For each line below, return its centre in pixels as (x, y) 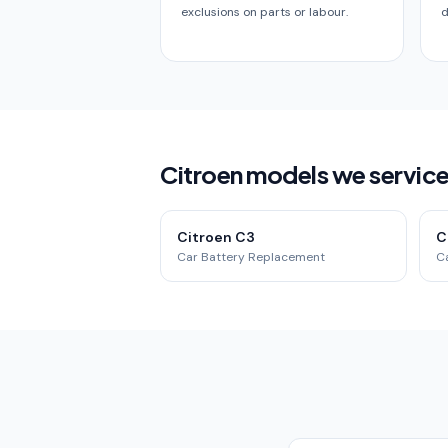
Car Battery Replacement (251, 257)
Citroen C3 (216, 237)
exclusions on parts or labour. (264, 12)
